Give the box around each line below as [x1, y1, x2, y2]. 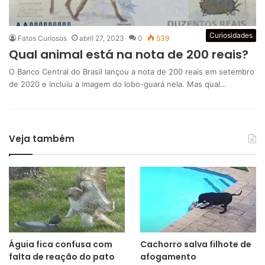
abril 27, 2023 [79, 33, 124, 43]
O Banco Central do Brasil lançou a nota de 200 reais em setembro [9, 66, 254, 76]
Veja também [9, 132, 75, 145]
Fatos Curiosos [18, 33, 67, 43]
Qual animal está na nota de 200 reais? [9, 46, 248, 63]
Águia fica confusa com [9, 238, 112, 250]
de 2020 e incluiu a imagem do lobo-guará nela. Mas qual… [9, 79, 227, 89]
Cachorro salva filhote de [140, 238, 251, 250]
